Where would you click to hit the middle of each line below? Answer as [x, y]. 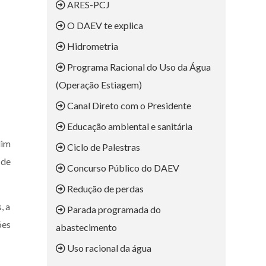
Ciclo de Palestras [103, 147]
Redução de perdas [104, 189]
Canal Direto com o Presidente [128, 106]
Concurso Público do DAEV [122, 168]
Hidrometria [92, 46]
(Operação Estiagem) [99, 85]
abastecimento [86, 227]
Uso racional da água [108, 248]
